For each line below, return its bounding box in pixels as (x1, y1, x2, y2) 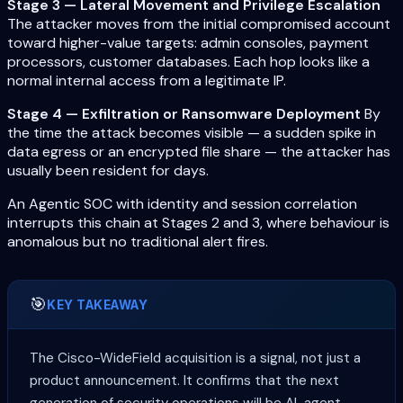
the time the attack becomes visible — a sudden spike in (7, 123, 376, 143)
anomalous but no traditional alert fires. (7, 232, 268, 252)
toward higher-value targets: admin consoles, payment (7, 33, 369, 53)
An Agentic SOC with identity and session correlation (7, 194, 357, 214)
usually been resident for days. (7, 161, 209, 181)
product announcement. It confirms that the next (30, 372, 339, 390)
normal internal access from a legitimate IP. (7, 71, 286, 91)
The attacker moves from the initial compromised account (7, 14, 390, 34)
